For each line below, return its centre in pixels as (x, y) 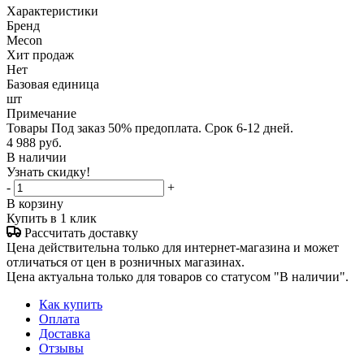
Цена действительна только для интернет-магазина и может (173, 247)
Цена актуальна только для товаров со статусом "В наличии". (178, 276)
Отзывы (61, 348)
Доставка (65, 333)
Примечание (41, 113)
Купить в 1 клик (52, 218)
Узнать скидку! (48, 171)
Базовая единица (53, 84)
